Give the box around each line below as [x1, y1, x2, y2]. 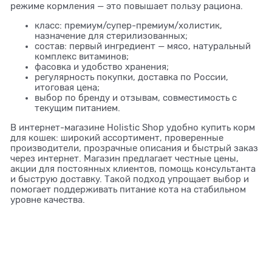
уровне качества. [10, 195, 86, 205]
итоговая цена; [35, 83, 100, 92]
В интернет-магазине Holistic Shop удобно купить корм [10, 123, 256, 132]
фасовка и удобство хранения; [35, 62, 169, 72]
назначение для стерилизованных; [35, 31, 188, 41]
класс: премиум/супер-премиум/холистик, [35, 21, 223, 30]
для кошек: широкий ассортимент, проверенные [10, 133, 224, 143]
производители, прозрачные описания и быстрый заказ [10, 143, 259, 153]
